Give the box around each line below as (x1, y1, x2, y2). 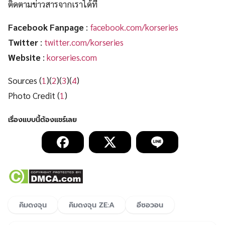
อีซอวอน (137, 199, 163, 211)
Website (8, 52, 41, 63)
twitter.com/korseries (44, 37, 124, 48)
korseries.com (47, 52, 97, 63)
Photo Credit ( (8, 90, 60, 101)
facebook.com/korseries (90, 22, 178, 33)
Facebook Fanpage (8, 22, 84, 33)
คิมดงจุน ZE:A (69, 199, 115, 211)
